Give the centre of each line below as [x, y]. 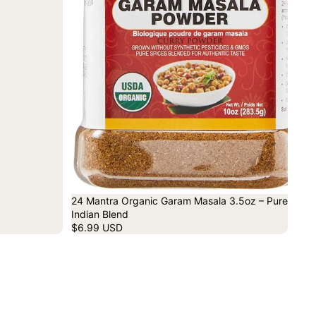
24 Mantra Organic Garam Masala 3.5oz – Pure [180, 201]
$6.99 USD [97, 228]
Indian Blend [100, 214]
